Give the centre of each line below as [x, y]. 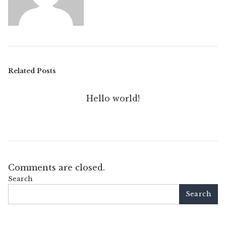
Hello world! [113, 98]
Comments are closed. [56, 167]
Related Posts [32, 71]
